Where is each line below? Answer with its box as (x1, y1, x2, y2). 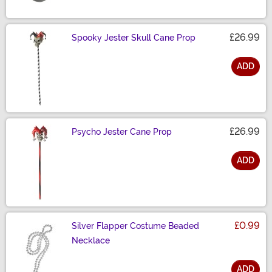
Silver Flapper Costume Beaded (72, 221, 199, 231)
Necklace (72, 236, 110, 246)
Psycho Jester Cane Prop (72, 127, 172, 137)
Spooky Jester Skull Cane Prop (72, 33, 195, 43)
